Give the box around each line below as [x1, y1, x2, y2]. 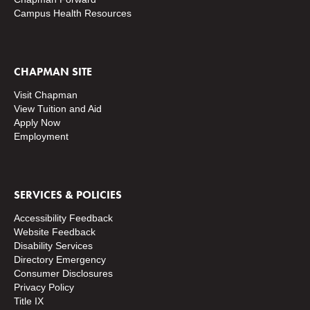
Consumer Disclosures [14, 268, 113, 279]
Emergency [56, 254, 106, 265]
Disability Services [14, 240, 93, 251]
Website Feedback [14, 226, 95, 237]
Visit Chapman [14, 89, 77, 100]
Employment [14, 131, 69, 142]
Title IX [14, 295, 44, 307]
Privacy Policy [14, 282, 74, 293]
